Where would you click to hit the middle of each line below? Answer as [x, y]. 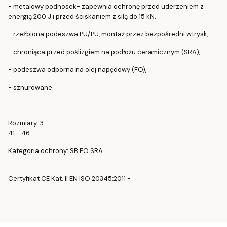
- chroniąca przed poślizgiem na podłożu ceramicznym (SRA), [104, 52]
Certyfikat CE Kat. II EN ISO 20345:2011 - [69, 178]
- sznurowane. [31, 87]
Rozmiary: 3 [26, 123]
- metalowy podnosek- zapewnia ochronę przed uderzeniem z [106, 6]
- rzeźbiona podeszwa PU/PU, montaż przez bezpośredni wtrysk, [108, 34]
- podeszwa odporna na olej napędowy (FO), [77, 69]
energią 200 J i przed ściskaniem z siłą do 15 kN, [82, 16]
